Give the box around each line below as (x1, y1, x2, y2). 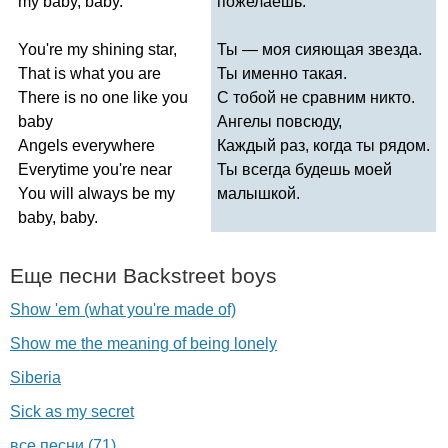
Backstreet (123, 263, 225, 287)
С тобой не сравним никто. (217, 88, 415, 106)
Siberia (10, 368, 61, 386)
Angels (18, 136, 68, 154)
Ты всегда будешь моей (217, 160, 392, 178)
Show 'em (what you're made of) (10, 300, 236, 318)
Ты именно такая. (217, 64, 347, 82)
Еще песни (10, 263, 123, 287)
